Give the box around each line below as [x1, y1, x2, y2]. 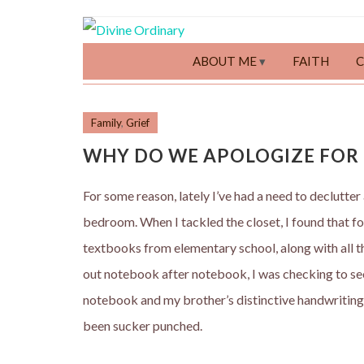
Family [91, 116, 121, 129]
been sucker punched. [83, 318, 202, 333]
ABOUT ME [192, 54, 257, 68]
